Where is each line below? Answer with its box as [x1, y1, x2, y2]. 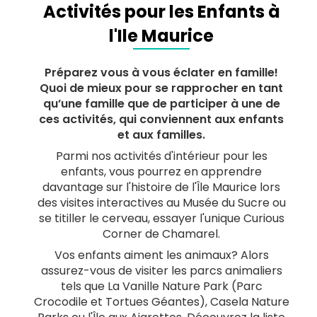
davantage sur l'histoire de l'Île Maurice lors [42, 178, 280, 195]
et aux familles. [117, 126, 205, 143]
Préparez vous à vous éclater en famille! [45, 64, 278, 81]
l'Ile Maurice [109, 23, 214, 47]
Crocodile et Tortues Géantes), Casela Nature [33, 293, 289, 310]
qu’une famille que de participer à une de [42, 95, 280, 112]
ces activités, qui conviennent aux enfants [39, 110, 284, 127]
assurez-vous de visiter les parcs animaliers [40, 262, 282, 279]
